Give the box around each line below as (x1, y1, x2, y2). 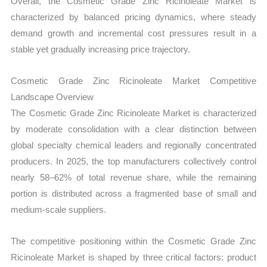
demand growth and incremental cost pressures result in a (11, 27, 256, 38)
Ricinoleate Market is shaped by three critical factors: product (11, 252, 256, 263)
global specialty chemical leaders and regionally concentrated (11, 139, 256, 150)
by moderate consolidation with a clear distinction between (11, 123, 256, 134)
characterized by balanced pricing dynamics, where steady (11, 11, 256, 22)
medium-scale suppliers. (11, 204, 107, 215)
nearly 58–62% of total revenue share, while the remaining (11, 172, 256, 182)
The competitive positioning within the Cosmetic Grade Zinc (11, 236, 256, 247)
